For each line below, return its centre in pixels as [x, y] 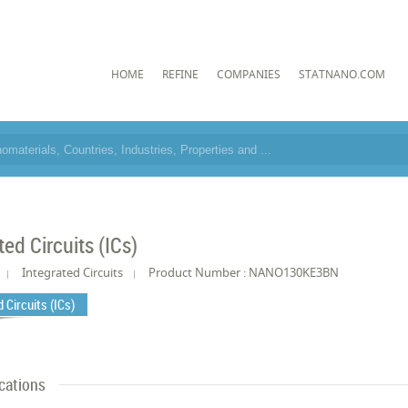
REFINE [180, 74]
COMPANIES [248, 74]
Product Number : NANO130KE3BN [244, 272]
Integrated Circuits [73, 272]
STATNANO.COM [342, 74]
